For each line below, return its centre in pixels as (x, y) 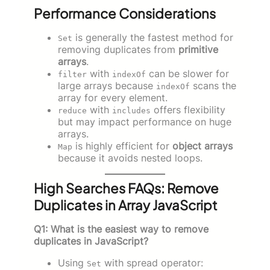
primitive (198, 50)
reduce (72, 111)
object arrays (202, 146)
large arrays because (107, 86)
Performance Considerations (125, 14)
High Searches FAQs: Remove (126, 188)
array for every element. (113, 98)
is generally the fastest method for (153, 38)
